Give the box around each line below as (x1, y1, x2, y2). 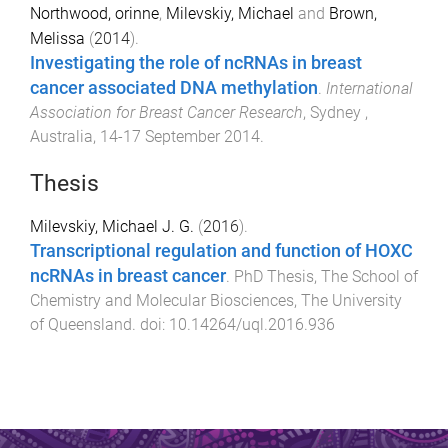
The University (301, 290, 402, 310)
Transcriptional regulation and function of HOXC (30, 240, 413, 261)
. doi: (132, 314, 169, 334)
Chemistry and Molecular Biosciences (30, 290, 294, 310)
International (326, 79, 413, 98)
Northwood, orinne (30, 4, 159, 23)
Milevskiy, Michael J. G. (30, 216, 194, 236)
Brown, (329, 4, 377, 23)
